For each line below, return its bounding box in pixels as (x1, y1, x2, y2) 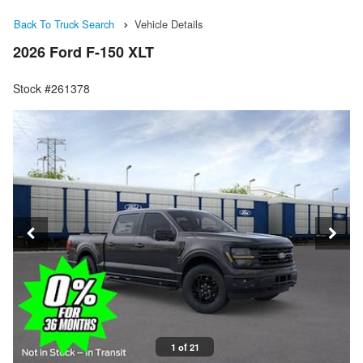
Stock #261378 (13, 80, 90, 97)
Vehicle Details (135, 16, 203, 32)
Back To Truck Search (14, 16, 114, 32)
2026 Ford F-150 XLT (13, 41, 154, 63)
